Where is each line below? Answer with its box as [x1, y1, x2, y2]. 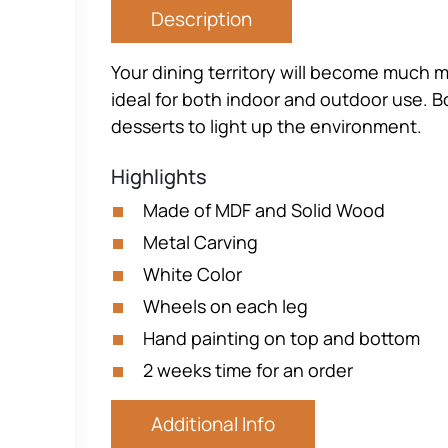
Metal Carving [143, 230, 258, 254]
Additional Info [151, 411, 275, 437]
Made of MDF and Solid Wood [143, 198, 385, 222]
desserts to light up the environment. [111, 114, 422, 138]
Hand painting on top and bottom [143, 326, 420, 350]
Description [151, 6, 252, 32]
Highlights [111, 163, 207, 190]
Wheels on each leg [143, 294, 308, 318]
